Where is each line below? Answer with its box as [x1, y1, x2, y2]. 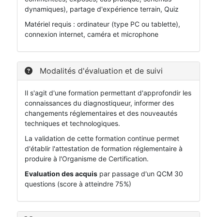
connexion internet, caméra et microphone [25, 30, 158, 39]
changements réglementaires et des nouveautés [25, 109, 177, 118]
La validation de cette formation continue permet [25, 134, 179, 143]
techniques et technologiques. [25, 119, 120, 128]
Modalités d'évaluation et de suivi [37, 66, 163, 76]
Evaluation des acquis [25, 170, 97, 178]
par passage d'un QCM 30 [97, 170, 183, 178]
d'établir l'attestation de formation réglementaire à [25, 144, 183, 153]
